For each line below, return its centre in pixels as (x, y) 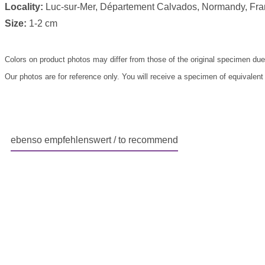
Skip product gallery (60, 176)
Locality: (24, 7)
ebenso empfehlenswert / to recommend (94, 140)
